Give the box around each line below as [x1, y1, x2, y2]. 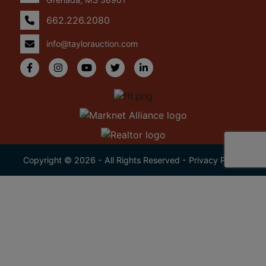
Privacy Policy [188, 155, 243, 166]
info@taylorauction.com [46, 39, 138, 49]
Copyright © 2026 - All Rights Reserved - [23, 155, 189, 166]
